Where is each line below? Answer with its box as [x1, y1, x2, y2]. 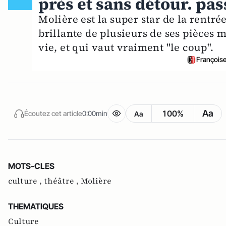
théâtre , [44, 176, 81, 187]
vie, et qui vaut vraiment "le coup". [38, 40, 214, 55]
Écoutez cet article [24, 108, 82, 118]
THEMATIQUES [8, 201, 64, 212]
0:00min [82, 108, 107, 118]
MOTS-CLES [8, 161, 54, 172]
